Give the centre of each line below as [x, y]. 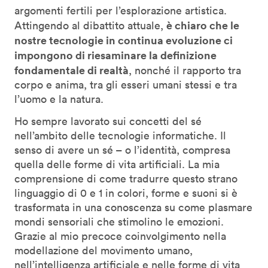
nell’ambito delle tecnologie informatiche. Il [120, 136]
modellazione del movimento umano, [103, 251]
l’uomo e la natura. [59, 99]
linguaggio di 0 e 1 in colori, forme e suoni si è [126, 193]
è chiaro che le [203, 25]
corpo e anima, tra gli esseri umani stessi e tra [126, 85]
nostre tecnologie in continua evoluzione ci [124, 40]
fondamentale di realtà [71, 70]
